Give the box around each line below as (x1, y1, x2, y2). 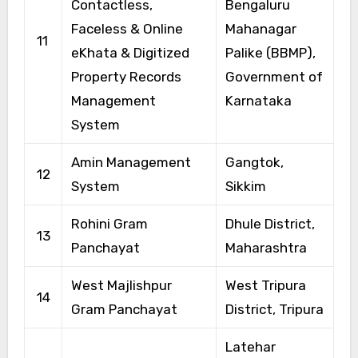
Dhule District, (225, 215, 315, 232)
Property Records (70, 68, 181, 85)
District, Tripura (225, 300, 324, 317)
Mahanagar (225, 20, 296, 37)
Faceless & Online (70, 20, 183, 37)
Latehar (225, 338, 276, 355)
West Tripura (225, 276, 306, 293)
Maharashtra (225, 239, 307, 256)
